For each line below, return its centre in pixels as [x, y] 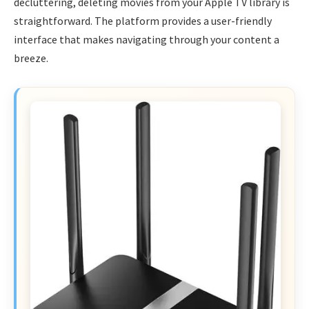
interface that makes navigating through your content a [147, 39]
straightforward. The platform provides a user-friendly [143, 20]
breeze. [31, 58]
